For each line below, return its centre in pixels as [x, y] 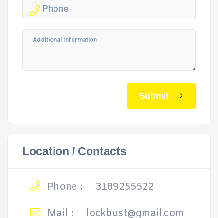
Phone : [64, 187]
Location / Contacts [74, 151]
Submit [154, 96]
